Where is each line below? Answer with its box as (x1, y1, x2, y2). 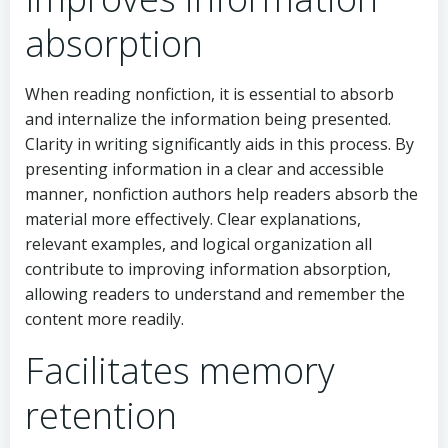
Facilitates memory (25, 345, 335, 395)
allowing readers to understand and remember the (25, 282, 405, 305)
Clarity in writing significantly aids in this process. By (25, 132, 414, 155)
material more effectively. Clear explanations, (25, 207, 361, 230)
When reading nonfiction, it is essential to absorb (25, 82, 394, 105)
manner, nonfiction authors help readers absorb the (25, 182, 418, 205)
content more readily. (25, 307, 184, 330)
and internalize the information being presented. (25, 107, 391, 130)
